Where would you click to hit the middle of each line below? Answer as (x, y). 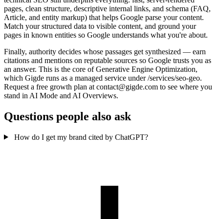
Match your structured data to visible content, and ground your (100, 26)
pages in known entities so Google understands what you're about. (106, 35)
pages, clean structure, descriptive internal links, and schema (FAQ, (107, 8)
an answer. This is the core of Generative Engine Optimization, (101, 69)
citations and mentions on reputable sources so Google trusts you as (108, 60)
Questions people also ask (67, 116)
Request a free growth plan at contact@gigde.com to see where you (108, 87)
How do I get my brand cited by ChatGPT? (81, 137)
